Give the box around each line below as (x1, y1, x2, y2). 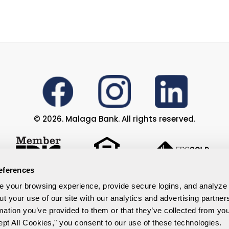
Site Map (96, 215, 132, 226)
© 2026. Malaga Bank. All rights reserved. (34, 113, 195, 125)
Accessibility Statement (64, 195, 164, 206)
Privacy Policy (86, 174, 143, 186)
